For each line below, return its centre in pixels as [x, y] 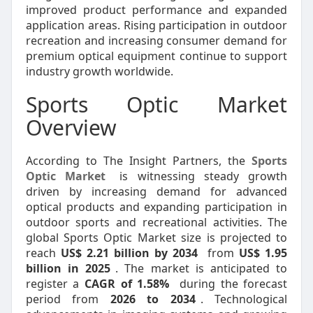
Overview [71, 128]
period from [68, 299]
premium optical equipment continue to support [156, 56]
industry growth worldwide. [99, 71]
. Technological [244, 299]
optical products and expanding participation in [156, 207]
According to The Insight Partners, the [139, 161]
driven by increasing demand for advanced [156, 191]
